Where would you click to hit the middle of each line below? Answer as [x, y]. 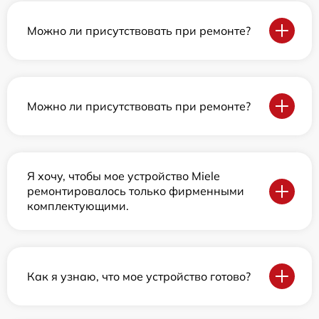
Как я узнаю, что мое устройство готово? [139, 276]
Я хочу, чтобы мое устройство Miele [124, 176]
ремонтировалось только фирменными [136, 191]
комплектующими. [78, 206]
